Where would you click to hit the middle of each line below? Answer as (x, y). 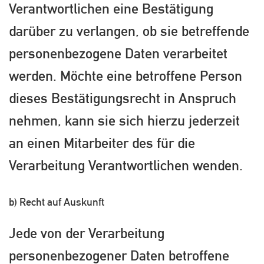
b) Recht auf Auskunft (57, 202)
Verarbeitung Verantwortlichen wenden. (126, 165)
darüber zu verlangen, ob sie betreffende (129, 30)
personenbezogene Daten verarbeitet (118, 53)
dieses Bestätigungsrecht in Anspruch (123, 98)
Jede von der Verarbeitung (87, 233)
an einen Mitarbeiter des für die (102, 142)
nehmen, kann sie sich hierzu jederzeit (124, 120)
